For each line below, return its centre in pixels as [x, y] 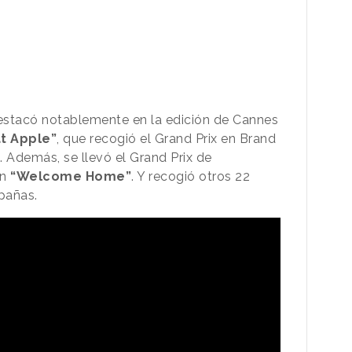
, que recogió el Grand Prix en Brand [166, 138]
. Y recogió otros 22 [191, 176]
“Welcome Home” [71, 176]
